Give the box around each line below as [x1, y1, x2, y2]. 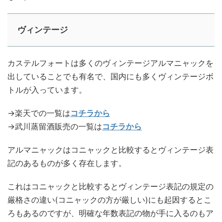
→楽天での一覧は [7, 108, 70, 118]
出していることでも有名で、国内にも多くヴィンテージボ [7, 71, 214, 82]
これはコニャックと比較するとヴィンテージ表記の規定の [7, 181, 214, 192]
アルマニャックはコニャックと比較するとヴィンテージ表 [7, 145, 214, 155]
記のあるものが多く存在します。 [7, 158, 126, 168]
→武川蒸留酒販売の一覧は [7, 121, 102, 132]
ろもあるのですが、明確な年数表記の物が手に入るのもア [7, 208, 214, 219]
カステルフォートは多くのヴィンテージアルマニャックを [7, 58, 214, 68]
